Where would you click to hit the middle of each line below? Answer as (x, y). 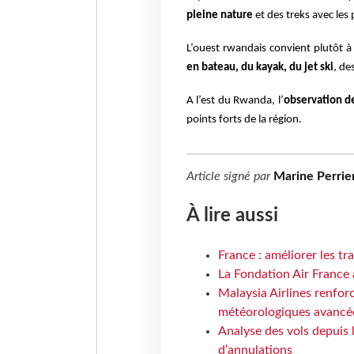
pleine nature (219, 15)
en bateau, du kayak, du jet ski (260, 67)
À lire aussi (232, 215)
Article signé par (230, 176)
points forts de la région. (244, 119)
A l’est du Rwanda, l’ (235, 100)
